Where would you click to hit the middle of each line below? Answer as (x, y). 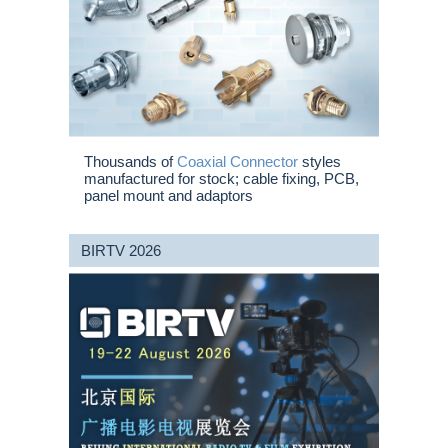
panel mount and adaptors (168, 195)
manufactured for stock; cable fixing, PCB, (221, 178)
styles (319, 161)
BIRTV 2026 (121, 250)
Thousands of (130, 161)
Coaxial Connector (237, 161)
